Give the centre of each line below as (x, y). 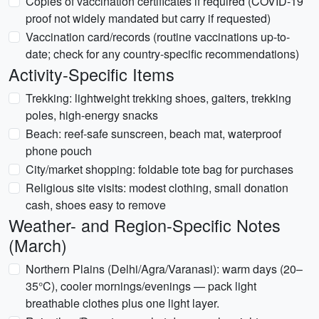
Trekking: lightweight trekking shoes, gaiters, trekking (158, 98)
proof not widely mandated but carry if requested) (148, 18)
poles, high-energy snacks (92, 115)
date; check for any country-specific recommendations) (162, 54)
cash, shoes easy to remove (96, 205)
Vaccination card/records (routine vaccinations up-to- (158, 37)
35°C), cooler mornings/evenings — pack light (141, 286)
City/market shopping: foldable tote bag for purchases (159, 169)
